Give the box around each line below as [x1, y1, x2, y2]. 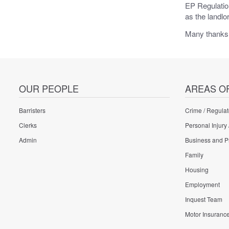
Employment [185, 180, 220, 189]
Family [185, 150, 203, 159]
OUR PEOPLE [19, 82, 79, 96]
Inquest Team [185, 195, 222, 204]
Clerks [19, 121, 37, 130]
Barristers [19, 106, 45, 115]
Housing [185, 165, 209, 174]
